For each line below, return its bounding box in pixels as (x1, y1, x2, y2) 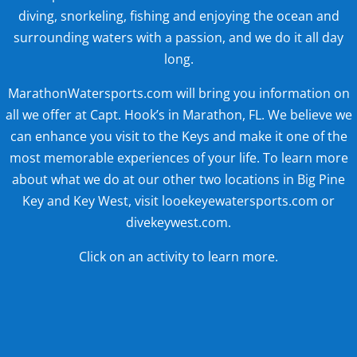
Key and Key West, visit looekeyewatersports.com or (22, 192, 335, 210)
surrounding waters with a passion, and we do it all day (14, 29, 343, 46)
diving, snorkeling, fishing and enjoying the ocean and (18, 7, 339, 25)
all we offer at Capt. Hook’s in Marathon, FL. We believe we (5, 106, 352, 124)
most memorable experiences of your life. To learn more (9, 149, 348, 167)
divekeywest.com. (126, 214, 231, 231)
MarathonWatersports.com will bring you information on (7, 84, 350, 102)
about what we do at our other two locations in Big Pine (12, 171, 345, 188)
